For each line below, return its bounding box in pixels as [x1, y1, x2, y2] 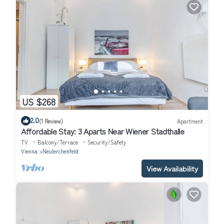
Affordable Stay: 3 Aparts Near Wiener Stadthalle [21, 125, 184, 137]
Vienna [21, 147, 37, 155]
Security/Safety [87, 138, 126, 146]
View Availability [146, 163, 198, 174]
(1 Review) [39, 116, 63, 125]
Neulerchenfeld [42, 147, 78, 155]
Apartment [177, 116, 203, 125]
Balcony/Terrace [37, 138, 78, 146]
